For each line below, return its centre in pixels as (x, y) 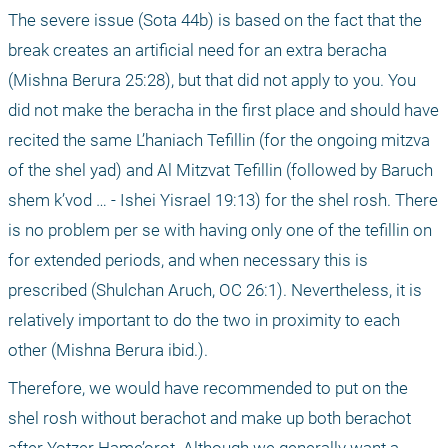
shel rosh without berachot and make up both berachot (209, 417)
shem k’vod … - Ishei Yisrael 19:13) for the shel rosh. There (223, 199)
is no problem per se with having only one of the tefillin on (220, 229)
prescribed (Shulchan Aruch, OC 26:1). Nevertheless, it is (215, 289)
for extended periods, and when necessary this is (188, 259)
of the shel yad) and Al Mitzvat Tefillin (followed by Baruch (220, 169)
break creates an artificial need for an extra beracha (197, 49)
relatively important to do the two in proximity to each (204, 319)
